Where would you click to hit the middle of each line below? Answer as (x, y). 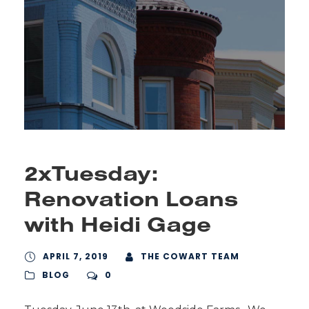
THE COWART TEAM (190, 257)
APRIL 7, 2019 (76, 257)
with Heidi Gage (118, 224)
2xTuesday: (91, 173)
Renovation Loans (131, 199)
